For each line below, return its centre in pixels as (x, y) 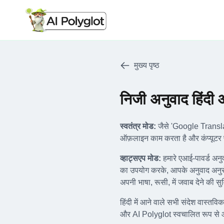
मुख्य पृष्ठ (147, 65)
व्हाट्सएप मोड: (140, 158)
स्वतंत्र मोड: (138, 126)
